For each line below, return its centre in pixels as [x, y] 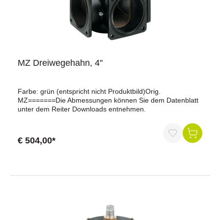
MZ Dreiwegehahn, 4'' [60, 63]
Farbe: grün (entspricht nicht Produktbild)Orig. [89, 91]
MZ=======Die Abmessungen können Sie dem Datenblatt [108, 100]
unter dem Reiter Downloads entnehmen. [82, 109]
